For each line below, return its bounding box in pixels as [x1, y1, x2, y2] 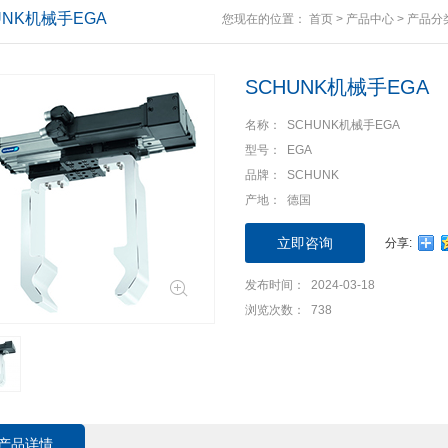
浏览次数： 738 [245, 303, 332, 317]
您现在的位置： [222, 12, 309, 26]
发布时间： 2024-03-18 [245, 278, 375, 292]
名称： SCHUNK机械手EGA [245, 118, 400, 132]
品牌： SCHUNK [245, 168, 339, 182]
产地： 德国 [245, 193, 311, 207]
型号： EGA [245, 143, 312, 157]
